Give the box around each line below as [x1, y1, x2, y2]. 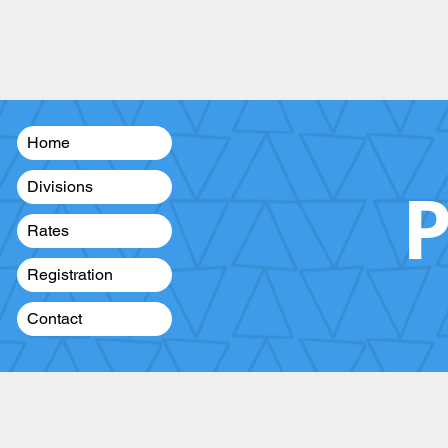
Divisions [27, 177, 93, 196]
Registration [27, 265, 113, 284]
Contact [27, 309, 82, 328]
